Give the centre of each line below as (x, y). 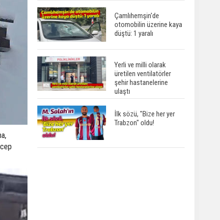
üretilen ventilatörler (143, 73)
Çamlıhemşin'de (137, 15)
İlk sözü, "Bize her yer (145, 114)
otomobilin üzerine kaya (148, 24)
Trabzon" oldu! (134, 123)
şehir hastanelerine (141, 82)
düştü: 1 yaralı (134, 33)
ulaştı (122, 91)
